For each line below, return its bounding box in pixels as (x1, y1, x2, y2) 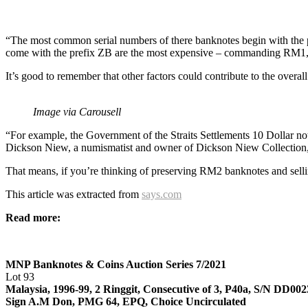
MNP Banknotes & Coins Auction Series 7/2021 (5, 258, 226, 270)
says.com (142, 188, 181, 200)
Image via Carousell (33, 105, 121, 118)
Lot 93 (5, 270, 34, 283)
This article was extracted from (5, 188, 142, 200)
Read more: (5, 211, 60, 223)
